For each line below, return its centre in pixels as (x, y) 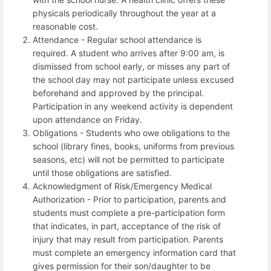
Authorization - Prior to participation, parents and (129, 199)
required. (51, 53)
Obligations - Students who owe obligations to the (131, 132)
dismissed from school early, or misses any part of (131, 66)
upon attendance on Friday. (87, 119)
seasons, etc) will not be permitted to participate (129, 159)
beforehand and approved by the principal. (118, 93)
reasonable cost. (65, 26)
